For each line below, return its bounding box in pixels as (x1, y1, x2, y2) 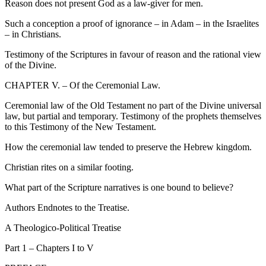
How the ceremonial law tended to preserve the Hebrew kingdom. (5, 142, 252, 153)
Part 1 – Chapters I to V (5, 243, 94, 254)
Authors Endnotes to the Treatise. (5, 202, 129, 213)
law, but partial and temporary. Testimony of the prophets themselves (5, 111, 261, 122)
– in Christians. (5, 29, 61, 40)
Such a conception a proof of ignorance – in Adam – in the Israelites (5, 18, 259, 29)
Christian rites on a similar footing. (5, 162, 134, 173)
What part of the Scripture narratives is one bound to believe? (5, 182, 233, 193)
